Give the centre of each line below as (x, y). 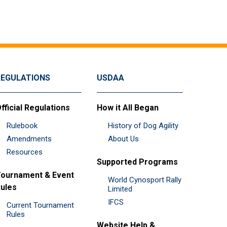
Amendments (29, 139)
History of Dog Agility (143, 125)
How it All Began (128, 107)
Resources (25, 152)
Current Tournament (40, 205)
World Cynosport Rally (145, 180)
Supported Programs (137, 162)
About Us (123, 139)
